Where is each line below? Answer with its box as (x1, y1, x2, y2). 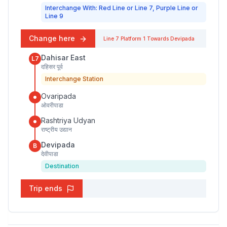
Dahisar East (41, 53, 86, 62)
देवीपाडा (41, 150, 58, 158)
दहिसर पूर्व (41, 63, 63, 70)
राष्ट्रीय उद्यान (41, 126, 72, 133)
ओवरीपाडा (41, 101, 63, 109)
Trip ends (29, 184, 64, 193)
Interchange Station (45, 75, 103, 83)
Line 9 (45, 12, 63, 20)
